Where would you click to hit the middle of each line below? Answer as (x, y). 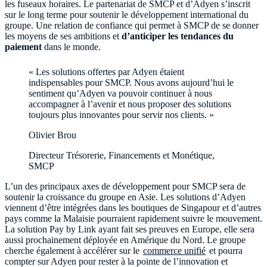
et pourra (225, 250)
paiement (23, 46)
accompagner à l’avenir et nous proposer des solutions (130, 104)
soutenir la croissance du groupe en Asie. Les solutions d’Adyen (125, 197)
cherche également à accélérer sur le (73, 250)
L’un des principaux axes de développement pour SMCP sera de (125, 186)
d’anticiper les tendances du (178, 36)
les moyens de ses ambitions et (63, 36)
